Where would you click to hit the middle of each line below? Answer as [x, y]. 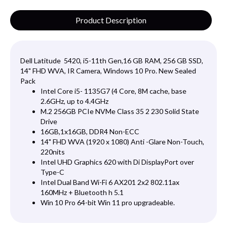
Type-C [52, 172]
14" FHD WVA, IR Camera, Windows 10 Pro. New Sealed [108, 71]
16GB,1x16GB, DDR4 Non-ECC [90, 132]
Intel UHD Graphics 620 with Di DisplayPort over [117, 162]
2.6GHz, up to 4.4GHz [74, 101]
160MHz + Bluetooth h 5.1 [82, 193]
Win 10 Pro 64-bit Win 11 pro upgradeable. [108, 203]
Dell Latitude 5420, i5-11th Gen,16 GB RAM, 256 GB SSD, [112, 61]
